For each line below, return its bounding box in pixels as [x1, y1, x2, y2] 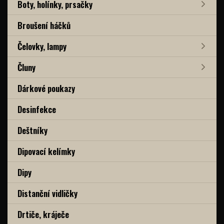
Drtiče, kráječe [17, 207, 69, 220]
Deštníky [17, 123, 47, 136]
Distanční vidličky [17, 186, 77, 199]
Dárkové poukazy [17, 81, 75, 94]
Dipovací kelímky [17, 144, 75, 157]
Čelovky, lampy [17, 39, 66, 52]
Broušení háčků [17, 18, 70, 31]
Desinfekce [17, 102, 56, 115]
